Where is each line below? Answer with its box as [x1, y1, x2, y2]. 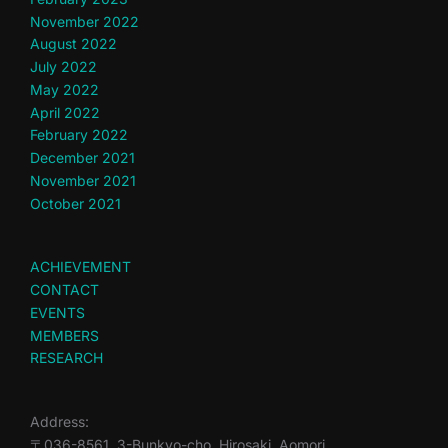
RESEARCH [30, 349, 103, 367]
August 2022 [30, 35, 117, 53]
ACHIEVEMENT [30, 258, 131, 276]
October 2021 [30, 194, 121, 212]
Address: [30, 413, 89, 431]
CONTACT [30, 281, 99, 299]
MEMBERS [30, 326, 99, 344]
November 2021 [30, 171, 136, 189]
